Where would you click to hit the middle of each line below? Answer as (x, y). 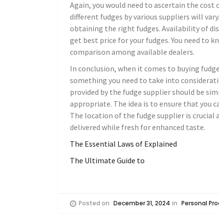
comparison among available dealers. (132, 52)
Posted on (95, 203)
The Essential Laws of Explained (123, 144)
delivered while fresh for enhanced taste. (138, 127)
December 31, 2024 (142, 203)
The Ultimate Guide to (107, 160)
